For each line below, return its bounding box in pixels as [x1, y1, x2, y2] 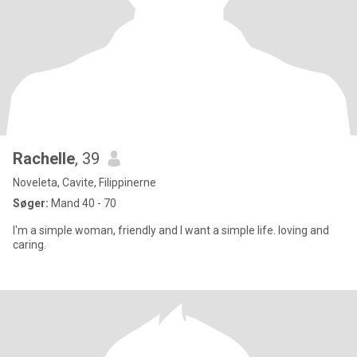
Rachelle [13, 149, 75, 168]
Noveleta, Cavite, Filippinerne [13, 176, 156, 189]
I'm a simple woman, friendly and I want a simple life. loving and [13, 224, 329, 237]
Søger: [13, 197, 49, 210]
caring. [13, 238, 46, 251]
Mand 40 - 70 [49, 197, 116, 210]
